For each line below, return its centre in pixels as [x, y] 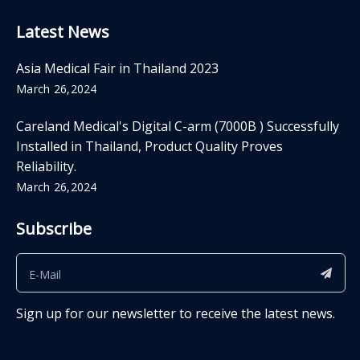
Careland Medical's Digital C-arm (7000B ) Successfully [178, 127]
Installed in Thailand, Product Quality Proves [149, 147]
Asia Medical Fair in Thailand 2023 [117, 69]
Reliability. [46, 167]
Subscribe [54, 229]
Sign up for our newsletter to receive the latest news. [176, 314]
